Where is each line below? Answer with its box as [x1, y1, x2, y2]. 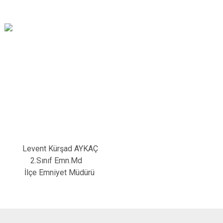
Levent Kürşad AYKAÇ [22, 144, 98, 153]
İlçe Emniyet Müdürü [4, 168, 97, 177]
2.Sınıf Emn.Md [4, 156, 84, 165]
